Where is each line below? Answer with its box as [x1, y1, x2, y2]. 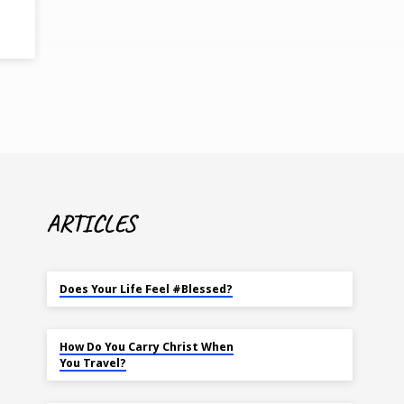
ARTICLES [47, 208, 137, 239]
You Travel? [59, 356, 126, 371]
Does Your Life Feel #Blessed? [59, 282, 233, 297]
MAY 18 [52, 274, 85, 287]
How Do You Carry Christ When [59, 340, 234, 354]
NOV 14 [52, 332, 87, 344]
